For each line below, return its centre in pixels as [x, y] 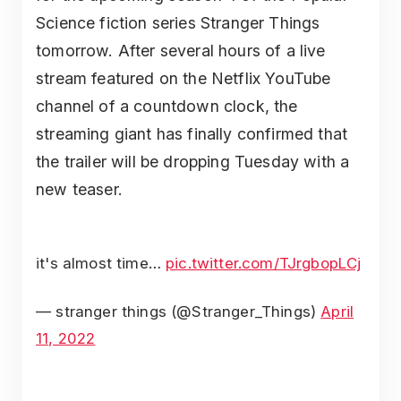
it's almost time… [101, 264]
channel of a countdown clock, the [167, 107]
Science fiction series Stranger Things [178, 23]
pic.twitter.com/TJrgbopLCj [264, 264]
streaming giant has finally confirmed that [192, 134]
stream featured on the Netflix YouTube [183, 79]
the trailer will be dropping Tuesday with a [193, 162]
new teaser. [79, 190]
